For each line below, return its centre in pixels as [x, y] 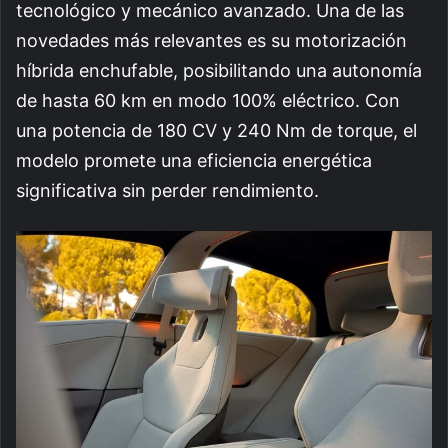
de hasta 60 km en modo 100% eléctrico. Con [208, 101]
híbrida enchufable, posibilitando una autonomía [219, 71]
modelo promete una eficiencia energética [194, 161]
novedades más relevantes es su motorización [211, 41]
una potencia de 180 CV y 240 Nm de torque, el [216, 131]
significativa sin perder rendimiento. [167, 191]
